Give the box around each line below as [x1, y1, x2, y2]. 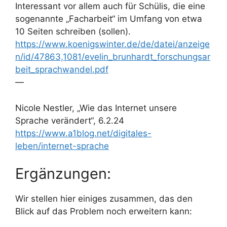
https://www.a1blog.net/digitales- [15, 128, 152, 138]
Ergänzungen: [15, 165, 111, 182]
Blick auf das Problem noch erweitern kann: [15, 206, 192, 216]
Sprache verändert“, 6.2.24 [15, 115, 124, 126]
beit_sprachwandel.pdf [15, 64, 108, 74]
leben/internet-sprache [15, 140, 109, 151]
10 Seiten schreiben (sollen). [15, 26, 131, 36]
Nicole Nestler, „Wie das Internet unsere [15, 102, 177, 113]
